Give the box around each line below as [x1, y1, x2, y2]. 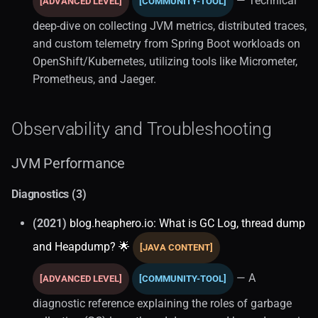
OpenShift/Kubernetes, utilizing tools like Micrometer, [33, 54, 297, 68]
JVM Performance [11, 154, 125, 172]
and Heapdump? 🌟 [33, 239, 130, 253]
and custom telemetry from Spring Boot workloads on [33, 36, 300, 50]
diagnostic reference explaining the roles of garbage [33, 296, 292, 310]
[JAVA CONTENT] [140, 241, 213, 253]
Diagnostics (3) [11, 187, 87, 201]
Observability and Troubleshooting [11, 118, 272, 139]
